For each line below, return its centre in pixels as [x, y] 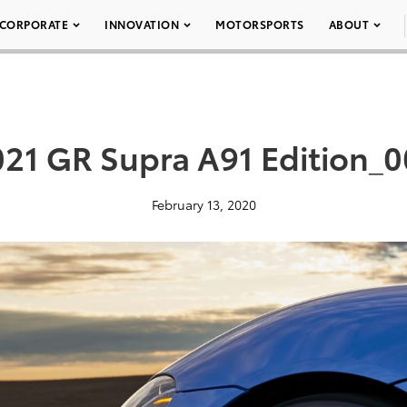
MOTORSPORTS [260, 24]
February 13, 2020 [203, 204]
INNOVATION [142, 24]
